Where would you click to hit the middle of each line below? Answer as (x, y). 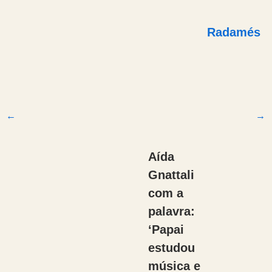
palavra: (171, 211)
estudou (171, 248)
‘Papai (166, 229)
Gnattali (171, 175)
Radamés (234, 32)
